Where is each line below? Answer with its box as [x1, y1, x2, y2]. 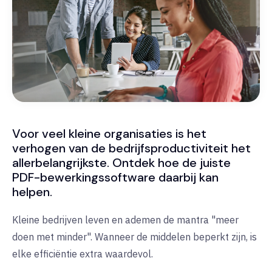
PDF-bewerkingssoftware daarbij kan [12, 169, 219, 185]
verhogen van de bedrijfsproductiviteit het [12, 140, 251, 156]
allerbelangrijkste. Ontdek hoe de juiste [12, 154, 231, 171]
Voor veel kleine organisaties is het [12, 125, 206, 141]
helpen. [12, 183, 52, 200]
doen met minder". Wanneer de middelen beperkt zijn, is [12, 230, 257, 243]
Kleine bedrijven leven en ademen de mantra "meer [12, 213, 239, 226]
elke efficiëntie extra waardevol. [12, 247, 153, 260]
